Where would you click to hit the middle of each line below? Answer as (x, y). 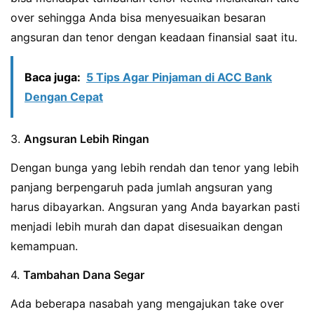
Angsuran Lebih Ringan (87, 139)
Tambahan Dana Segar (84, 274)
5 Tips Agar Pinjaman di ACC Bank (179, 77)
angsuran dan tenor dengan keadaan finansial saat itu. (154, 37)
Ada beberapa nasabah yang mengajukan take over (147, 303)
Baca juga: (53, 77)
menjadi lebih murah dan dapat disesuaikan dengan (146, 227)
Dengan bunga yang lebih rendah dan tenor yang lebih (155, 168)
